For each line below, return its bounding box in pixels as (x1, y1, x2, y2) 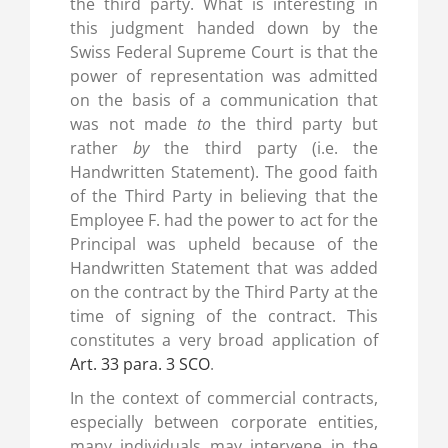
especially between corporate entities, (69, 411, 379, 434)
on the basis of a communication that (69, 89, 379, 112)
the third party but (211, 113, 379, 136)
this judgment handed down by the (69, 17, 379, 40)
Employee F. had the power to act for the (69, 209, 379, 232)
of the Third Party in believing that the (69, 185, 379, 208)
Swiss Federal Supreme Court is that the (69, 41, 379, 64)
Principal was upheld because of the (69, 233, 379, 256)
